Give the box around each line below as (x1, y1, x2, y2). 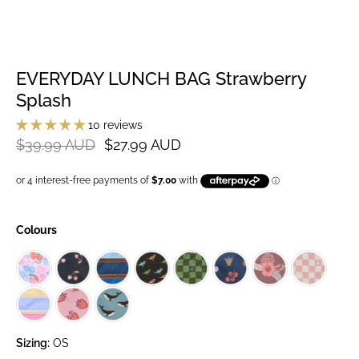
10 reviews (88, 119, 143, 131)
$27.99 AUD (104, 137, 181, 153)
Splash (16, 90, 71, 111)
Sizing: (16, 337, 50, 350)
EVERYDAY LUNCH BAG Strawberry (16, 68, 306, 89)
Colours (16, 224, 57, 237)
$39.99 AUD (16, 137, 95, 153)
